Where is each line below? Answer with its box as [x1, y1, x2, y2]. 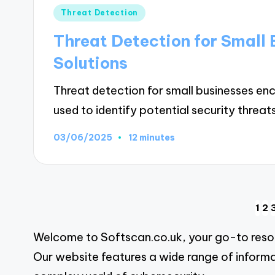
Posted [53, 4, 91, 18]
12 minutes [128, 132, 176, 144]
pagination [32, 231, 163, 261]
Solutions [53, 53, 128, 74]
